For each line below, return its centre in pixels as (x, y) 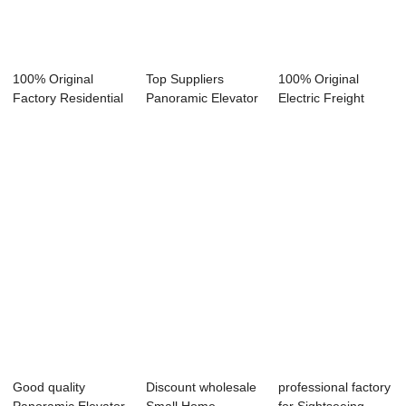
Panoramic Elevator (202, 98)
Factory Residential (68, 98)
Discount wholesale (201, 387)
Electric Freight (322, 98)
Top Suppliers (184, 79)
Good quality (49, 387)
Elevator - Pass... (328, 117)
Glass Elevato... (58, 117)
